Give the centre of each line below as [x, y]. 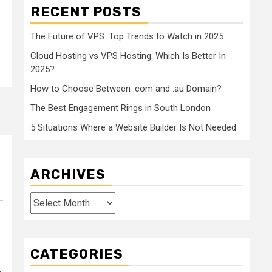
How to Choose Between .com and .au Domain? [126, 89]
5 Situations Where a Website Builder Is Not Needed [133, 128]
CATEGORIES [77, 254]
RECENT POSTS [86, 12]
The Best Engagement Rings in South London [121, 108]
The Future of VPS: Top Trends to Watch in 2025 [127, 37]
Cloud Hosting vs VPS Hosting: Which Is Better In [128, 56]
